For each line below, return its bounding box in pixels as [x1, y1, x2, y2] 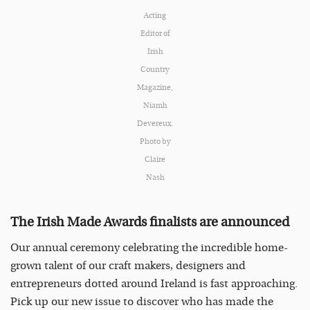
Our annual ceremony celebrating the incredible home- [10, 241, 288, 254]
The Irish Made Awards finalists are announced [10, 214, 289, 230]
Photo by [139, 137, 171, 147]
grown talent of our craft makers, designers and [10, 259, 246, 272]
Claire [145, 155, 165, 165]
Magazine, [137, 83, 173, 93]
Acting [144, 11, 166, 21]
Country [140, 65, 170, 75]
